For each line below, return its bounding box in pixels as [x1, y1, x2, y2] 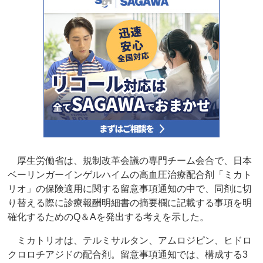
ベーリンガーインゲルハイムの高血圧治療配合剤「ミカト [8, 170, 252, 180]
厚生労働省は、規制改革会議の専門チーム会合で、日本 [8, 156, 252, 166]
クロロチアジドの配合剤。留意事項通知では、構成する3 [8, 249, 248, 260]
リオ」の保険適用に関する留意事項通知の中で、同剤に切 [8, 184, 252, 194]
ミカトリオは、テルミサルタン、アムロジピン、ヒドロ [8, 235, 252, 246]
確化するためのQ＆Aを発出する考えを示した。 [8, 212, 210, 222]
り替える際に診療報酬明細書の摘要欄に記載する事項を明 [8, 198, 252, 208]
